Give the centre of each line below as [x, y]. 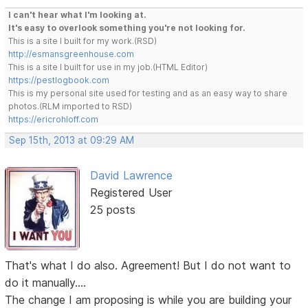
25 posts [112, 209]
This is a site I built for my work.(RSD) [83, 41]
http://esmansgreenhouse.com [71, 54]
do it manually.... [46, 283]
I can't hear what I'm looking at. [78, 14]
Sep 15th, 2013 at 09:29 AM [72, 140]
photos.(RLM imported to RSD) [70, 106]
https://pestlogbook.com [59, 80]
